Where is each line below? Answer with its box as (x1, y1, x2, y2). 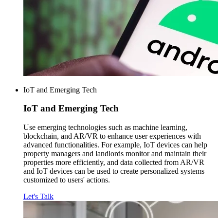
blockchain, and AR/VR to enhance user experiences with (23, 132, 201, 141)
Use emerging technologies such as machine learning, (23, 123, 187, 132)
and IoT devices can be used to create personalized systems (23, 167, 204, 176)
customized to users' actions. (23, 176, 110, 184)
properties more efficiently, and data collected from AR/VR (23, 158, 204, 167)
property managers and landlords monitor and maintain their (23, 149, 206, 158)
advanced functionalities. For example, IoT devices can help (23, 141, 207, 149)
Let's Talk (23, 192, 54, 201)
